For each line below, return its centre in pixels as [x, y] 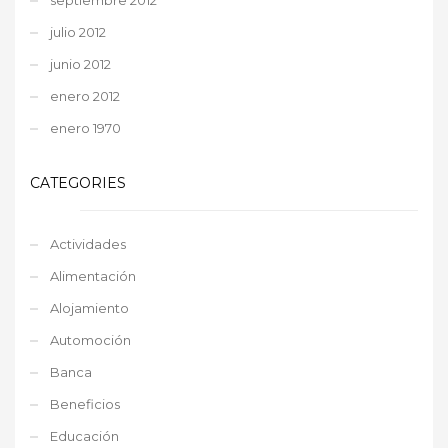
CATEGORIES [78, 182]
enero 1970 [85, 127]
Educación [84, 435]
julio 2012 [78, 31]
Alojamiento [89, 307]
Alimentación [93, 275]
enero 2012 [85, 95]
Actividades [88, 243]
